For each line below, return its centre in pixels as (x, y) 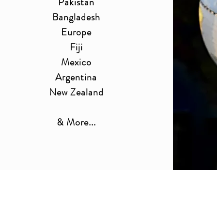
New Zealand (76, 92)
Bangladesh (76, 17)
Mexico (76, 62)
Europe (76, 32)
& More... (76, 122)
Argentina (76, 77)
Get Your (108, 206)
